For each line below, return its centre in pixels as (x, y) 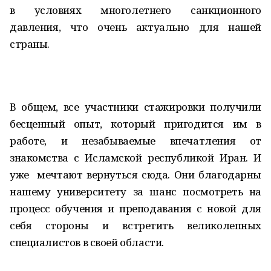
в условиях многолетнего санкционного (135, 10)
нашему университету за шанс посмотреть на (135, 191)
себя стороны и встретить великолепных (135, 225)
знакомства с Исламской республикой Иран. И (135, 158)
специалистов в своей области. (87, 242)
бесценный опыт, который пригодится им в (135, 124)
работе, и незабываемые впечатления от (135, 141)
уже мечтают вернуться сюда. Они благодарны (135, 175)
